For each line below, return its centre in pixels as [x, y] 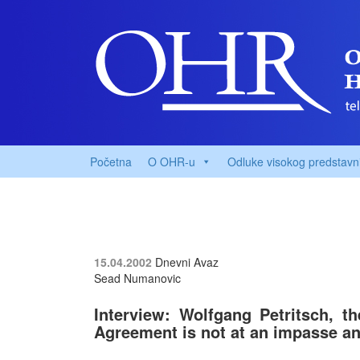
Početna [111, 162]
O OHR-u [172, 162]
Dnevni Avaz [187, 262]
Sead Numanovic [137, 278]
